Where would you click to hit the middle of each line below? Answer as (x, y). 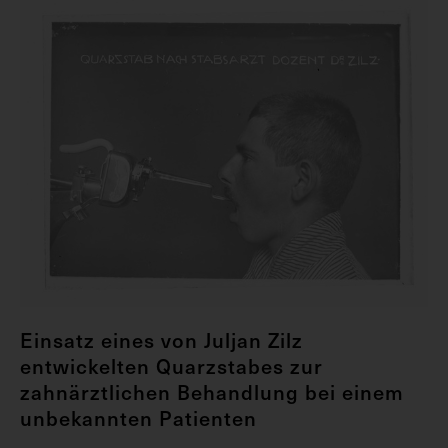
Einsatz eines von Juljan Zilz (161, 340)
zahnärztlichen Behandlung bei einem (212, 392)
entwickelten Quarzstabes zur (171, 366)
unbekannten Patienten (138, 418)
